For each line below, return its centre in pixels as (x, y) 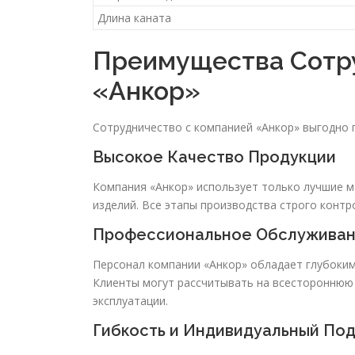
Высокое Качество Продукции (214, 157)
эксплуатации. (130, 301)
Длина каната (134, 18)
